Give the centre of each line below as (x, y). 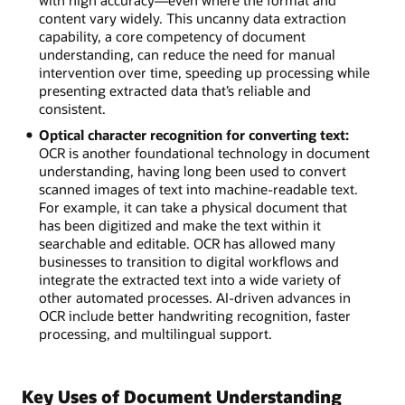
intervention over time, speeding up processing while (204, 72)
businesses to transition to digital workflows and (188, 261)
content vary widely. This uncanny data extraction (192, 18)
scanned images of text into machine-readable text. (198, 188)
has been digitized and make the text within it (179, 225)
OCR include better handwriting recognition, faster (194, 315)
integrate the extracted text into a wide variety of (189, 279)
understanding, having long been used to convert (192, 170)
